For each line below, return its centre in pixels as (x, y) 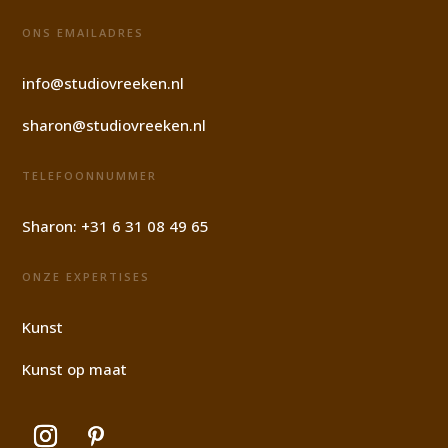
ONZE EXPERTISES (86, 276)
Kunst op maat (75, 368)
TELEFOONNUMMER (90, 175)
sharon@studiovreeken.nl (114, 124)
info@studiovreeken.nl (103, 82)
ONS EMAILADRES (83, 32)
